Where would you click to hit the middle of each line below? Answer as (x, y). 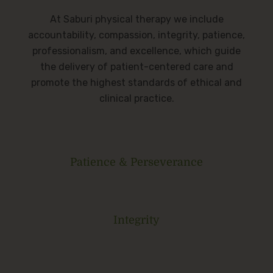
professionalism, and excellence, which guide (136, 51)
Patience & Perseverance (136, 162)
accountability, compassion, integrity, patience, (136, 35)
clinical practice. (136, 98)
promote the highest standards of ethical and (136, 82)
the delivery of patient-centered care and (136, 66)
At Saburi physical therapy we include (136, 19)
